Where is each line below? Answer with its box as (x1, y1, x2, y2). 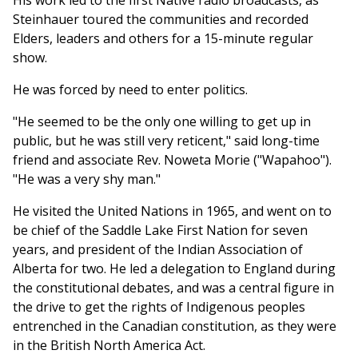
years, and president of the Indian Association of (13, 241, 303, 259)
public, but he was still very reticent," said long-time (13, 132, 320, 150)
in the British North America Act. (13, 336, 205, 355)
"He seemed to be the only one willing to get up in (13, 113, 311, 131)
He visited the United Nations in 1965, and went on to (13, 202, 332, 221)
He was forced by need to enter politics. (13, 81, 248, 99)
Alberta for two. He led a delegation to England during (13, 260, 336, 278)
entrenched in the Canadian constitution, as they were (13, 317, 336, 336)
